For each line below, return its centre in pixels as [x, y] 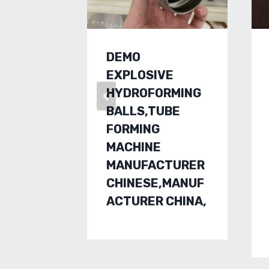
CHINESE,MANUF [155, 183]
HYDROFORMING [154, 93]
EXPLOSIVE [140, 75]
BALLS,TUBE [143, 111]
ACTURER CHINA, [156, 201]
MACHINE [134, 147]
